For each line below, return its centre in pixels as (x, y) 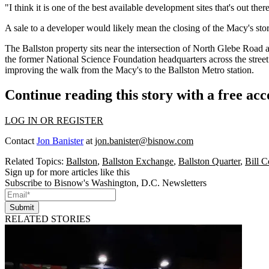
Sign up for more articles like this (67, 172)
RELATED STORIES (48, 219)
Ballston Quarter (209, 162)
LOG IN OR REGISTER (54, 121)
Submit (22, 208)
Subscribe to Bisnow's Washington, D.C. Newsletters (106, 183)
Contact (21, 141)
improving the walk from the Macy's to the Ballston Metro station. (129, 70)
